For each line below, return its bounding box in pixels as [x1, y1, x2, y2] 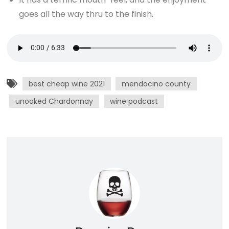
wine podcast [110, 96, 158, 106]
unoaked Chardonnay [15, 96, 94, 106]
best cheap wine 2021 [29, 78, 105, 89]
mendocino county [122, 78, 191, 89]
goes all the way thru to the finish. [19, 8, 154, 20]
